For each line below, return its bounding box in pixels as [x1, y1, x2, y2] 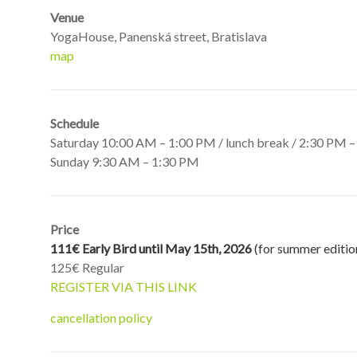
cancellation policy [50, 309, 152, 325]
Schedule [50, 115, 101, 131]
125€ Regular [50, 259, 124, 275]
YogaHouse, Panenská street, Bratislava [50, 28, 267, 44]
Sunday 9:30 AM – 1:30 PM [50, 153, 199, 169]
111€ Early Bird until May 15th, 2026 [50, 240, 254, 256]
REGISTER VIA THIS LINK [50, 278, 197, 294]
